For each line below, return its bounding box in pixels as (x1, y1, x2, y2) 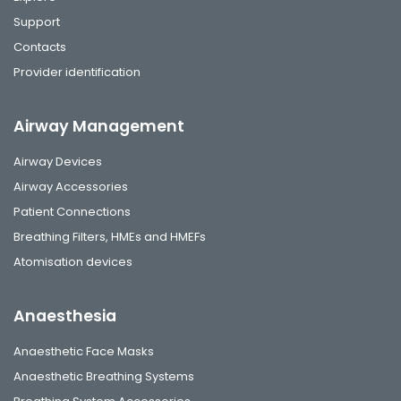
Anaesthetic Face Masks (13, 342, 154, 360)
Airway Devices (13, 152, 102, 170)
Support (13, 13, 60, 30)
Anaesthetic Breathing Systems (13, 367, 194, 385)
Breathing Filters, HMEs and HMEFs (13, 227, 206, 245)
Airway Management (13, 115, 184, 137)
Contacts (13, 38, 66, 55)
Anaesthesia (13, 304, 116, 327)
